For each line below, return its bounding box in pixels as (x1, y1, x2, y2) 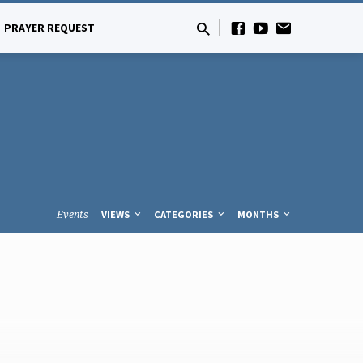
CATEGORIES (153, 207, 216, 220)
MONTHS (237, 207, 281, 220)
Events (56, 207, 88, 221)
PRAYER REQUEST (4, 21, 95, 35)
